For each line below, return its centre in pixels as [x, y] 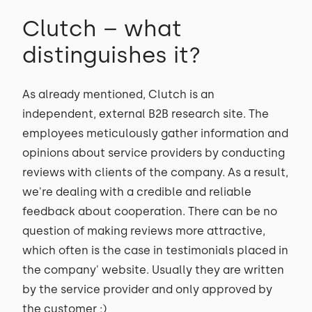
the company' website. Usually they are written [153, 270]
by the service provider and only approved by [147, 289]
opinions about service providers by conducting [154, 153]
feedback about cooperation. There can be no [150, 211]
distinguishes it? [111, 55]
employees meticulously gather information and [155, 133]
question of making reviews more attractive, [144, 231]
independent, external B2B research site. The [146, 114]
